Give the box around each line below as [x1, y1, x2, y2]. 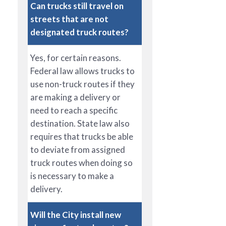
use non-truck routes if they [30, 78, 135, 89]
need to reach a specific [30, 104, 118, 116]
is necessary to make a [30, 170, 114, 181]
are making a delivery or [30, 91, 121, 102]
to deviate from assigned [30, 144, 125, 155]
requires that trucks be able [30, 131, 133, 142]
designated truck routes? [30, 26, 129, 37]
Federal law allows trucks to [30, 65, 135, 76]
